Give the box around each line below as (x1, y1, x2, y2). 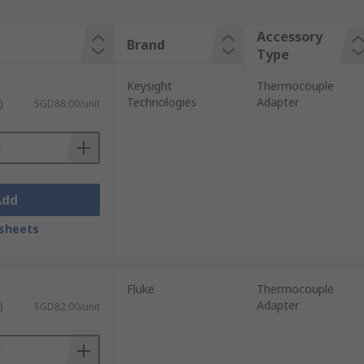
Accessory (256, 28, 323, 45)
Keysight (126, 78, 172, 93)
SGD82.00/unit (33, 300, 100, 314)
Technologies (126, 94, 197, 110)
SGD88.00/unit (33, 97, 100, 110)
